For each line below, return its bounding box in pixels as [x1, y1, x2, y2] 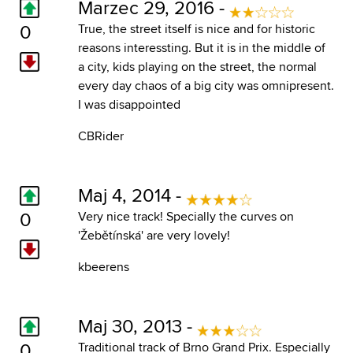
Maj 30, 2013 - [77, 311, 197, 339]
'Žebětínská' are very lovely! [77, 225, 230, 244]
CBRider [77, 126, 124, 145]
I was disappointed [77, 95, 180, 113]
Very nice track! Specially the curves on [77, 206, 294, 225]
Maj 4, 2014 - [77, 180, 186, 208]
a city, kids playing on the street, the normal [77, 57, 317, 76]
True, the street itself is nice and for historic [77, 19, 315, 38]
